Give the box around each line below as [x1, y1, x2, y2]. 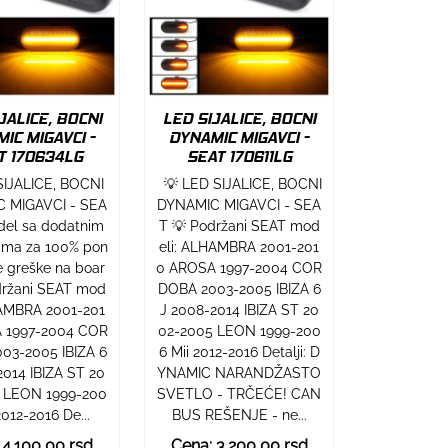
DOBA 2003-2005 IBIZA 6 [157, 281, 321, 298]
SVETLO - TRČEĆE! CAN [157, 386, 322, 403]
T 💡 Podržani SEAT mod [158, 218, 320, 235]
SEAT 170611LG [186, 147, 292, 167]
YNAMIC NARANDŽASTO [157, 365, 322, 382]
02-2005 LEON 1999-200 [157, 323, 321, 340]
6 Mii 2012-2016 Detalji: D [158, 344, 320, 361]
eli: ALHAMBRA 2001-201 [159, 239, 320, 256]
